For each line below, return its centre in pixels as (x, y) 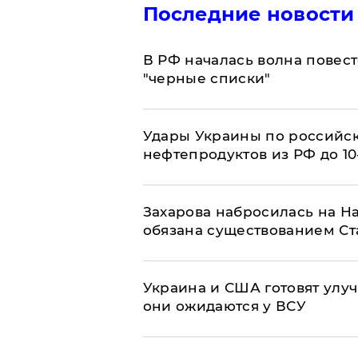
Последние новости (249, 14)
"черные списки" (207, 79)
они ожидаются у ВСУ (224, 306)
